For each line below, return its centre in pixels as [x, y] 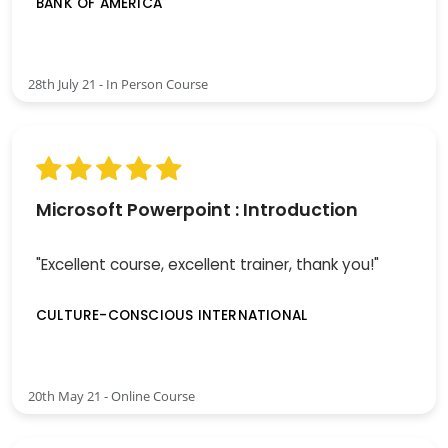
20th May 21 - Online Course [111, 396]
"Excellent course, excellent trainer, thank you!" [207, 264]
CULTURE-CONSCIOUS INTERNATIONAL [172, 316]
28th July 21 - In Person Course [118, 83]
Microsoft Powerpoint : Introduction [197, 209]
